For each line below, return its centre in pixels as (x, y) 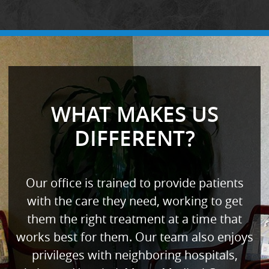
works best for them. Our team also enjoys (134, 237)
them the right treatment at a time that (134, 219)
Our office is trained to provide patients (134, 183)
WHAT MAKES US (134, 114)
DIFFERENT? (134, 138)
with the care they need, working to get (134, 201)
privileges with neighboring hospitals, (134, 255)
